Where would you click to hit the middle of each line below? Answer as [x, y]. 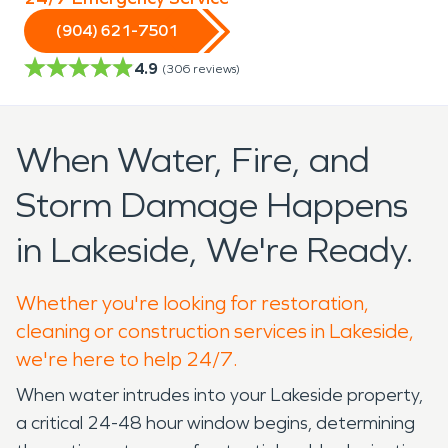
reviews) [216, 68]
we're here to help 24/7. [127, 358]
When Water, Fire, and [193, 160]
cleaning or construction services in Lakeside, [215, 330]
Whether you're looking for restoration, [192, 302]
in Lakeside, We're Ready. [215, 250]
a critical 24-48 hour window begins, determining [215, 422]
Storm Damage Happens [212, 205]
